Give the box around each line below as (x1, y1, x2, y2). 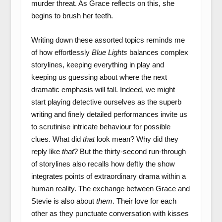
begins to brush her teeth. (31, 11, 113, 20)
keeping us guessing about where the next (31, 73, 167, 81)
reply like (31, 147, 62, 156)
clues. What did (31, 135, 83, 143)
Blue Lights (91, 48, 129, 56)
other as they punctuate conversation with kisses (31, 209, 189, 218)
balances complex (129, 48, 188, 56)
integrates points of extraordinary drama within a (31, 172, 186, 180)
